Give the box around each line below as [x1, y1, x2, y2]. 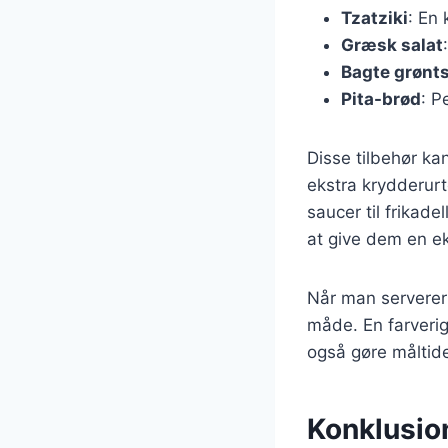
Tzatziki [341, 7, 408, 28]
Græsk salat [341, 34, 443, 55]
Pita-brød [341, 88, 421, 109]
